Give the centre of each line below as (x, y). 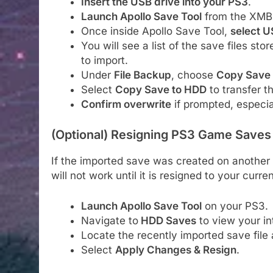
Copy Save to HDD (161, 90)
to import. (104, 61)
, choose (193, 75)
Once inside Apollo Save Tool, (155, 31)
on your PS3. (235, 206)
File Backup (142, 75)
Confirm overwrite (126, 105)
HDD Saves (167, 220)
